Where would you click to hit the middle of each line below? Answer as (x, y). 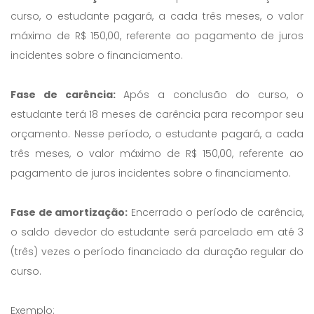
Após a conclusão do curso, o (213, 95)
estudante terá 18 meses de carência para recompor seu (157, 114)
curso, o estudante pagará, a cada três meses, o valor (157, 16)
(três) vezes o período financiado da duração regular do (157, 252)
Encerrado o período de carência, (216, 212)
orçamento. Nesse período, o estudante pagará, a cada (157, 134)
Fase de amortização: (69, 212)
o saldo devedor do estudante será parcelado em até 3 (157, 232)
